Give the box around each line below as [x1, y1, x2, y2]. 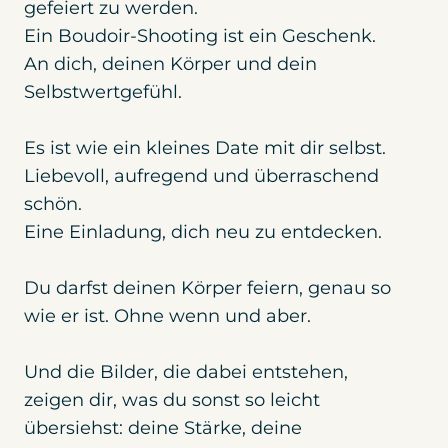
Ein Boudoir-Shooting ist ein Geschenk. [23, 24, 376, 47]
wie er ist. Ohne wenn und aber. [23, 304, 311, 327]
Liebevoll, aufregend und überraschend [23, 164, 379, 187]
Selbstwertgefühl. [23, 80, 187, 103]
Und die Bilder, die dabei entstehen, [23, 360, 348, 383]
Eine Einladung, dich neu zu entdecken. [23, 220, 382, 243]
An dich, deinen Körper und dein [23, 52, 317, 75]
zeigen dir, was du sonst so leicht [23, 388, 320, 411]
